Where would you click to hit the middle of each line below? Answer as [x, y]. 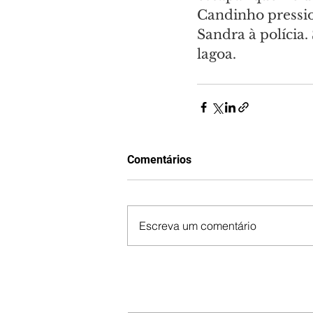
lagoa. [217, 54]
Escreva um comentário [198, 225]
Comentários [159, 159]
